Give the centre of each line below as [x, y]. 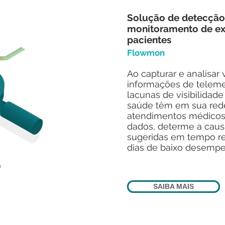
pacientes [149, 40]
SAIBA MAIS [174, 186]
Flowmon [146, 53]
